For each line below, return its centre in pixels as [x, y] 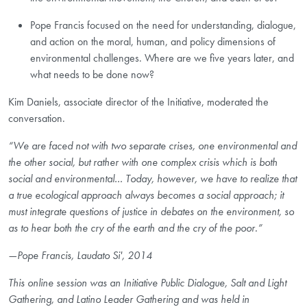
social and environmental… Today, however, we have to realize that [152, 179]
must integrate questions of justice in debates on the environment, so [151, 212]
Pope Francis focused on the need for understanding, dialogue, [163, 25]
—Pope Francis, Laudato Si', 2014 [80, 256]
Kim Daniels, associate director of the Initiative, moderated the [138, 102]
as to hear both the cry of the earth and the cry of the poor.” [135, 228]
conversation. [37, 119]
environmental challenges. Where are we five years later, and [162, 58]
